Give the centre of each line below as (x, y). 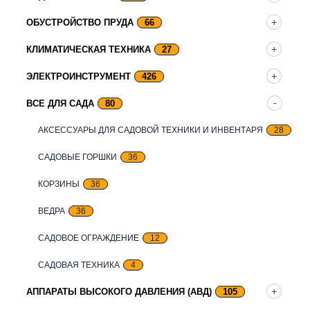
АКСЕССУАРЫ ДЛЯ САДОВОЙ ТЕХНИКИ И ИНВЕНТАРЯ (151, 130)
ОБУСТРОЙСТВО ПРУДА (80, 22)
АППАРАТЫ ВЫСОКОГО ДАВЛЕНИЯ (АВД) (119, 291)
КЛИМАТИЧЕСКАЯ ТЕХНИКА (89, 49)
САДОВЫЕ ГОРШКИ (77, 157)
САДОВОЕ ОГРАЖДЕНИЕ (89, 238)
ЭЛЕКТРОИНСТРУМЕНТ (79, 76)
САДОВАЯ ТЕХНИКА (79, 265)
